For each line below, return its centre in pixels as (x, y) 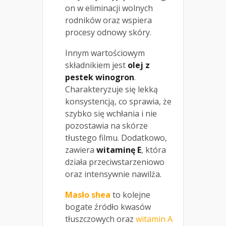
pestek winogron (100, 77)
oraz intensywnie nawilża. (113, 174)
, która (154, 150)
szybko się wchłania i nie (111, 113)
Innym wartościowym (105, 53)
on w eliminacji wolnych (109, 8)
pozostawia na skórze (106, 125)
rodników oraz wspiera (108, 20)
